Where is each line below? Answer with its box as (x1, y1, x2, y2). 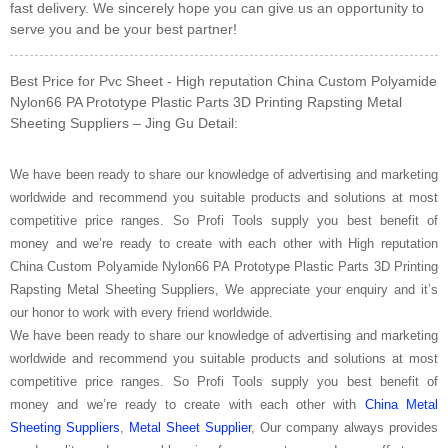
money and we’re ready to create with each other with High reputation (10, 235, 438, 251)
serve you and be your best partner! (10, 20, 237, 37)
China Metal (364, 396, 439, 412)
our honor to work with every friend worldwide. (10, 304, 273, 320)
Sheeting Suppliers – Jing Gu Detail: (10, 114, 238, 131)
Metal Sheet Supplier (129, 419, 251, 435)
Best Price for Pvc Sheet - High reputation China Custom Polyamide (10, 72, 437, 89)
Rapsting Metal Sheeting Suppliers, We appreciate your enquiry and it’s (10, 281, 438, 297)
